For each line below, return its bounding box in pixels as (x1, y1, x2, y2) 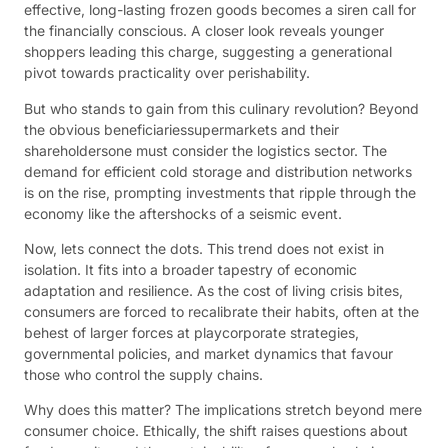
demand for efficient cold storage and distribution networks (24, 162, 412, 180)
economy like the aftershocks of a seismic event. (24, 204, 342, 222)
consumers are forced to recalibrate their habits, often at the (24, 303, 419, 321)
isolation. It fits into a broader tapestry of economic (24, 261, 357, 279)
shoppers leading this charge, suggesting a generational (24, 43, 392, 61)
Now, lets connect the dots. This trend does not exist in (24, 240, 384, 258)
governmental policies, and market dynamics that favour (24, 345, 393, 363)
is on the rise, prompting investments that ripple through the (24, 183, 416, 201)
